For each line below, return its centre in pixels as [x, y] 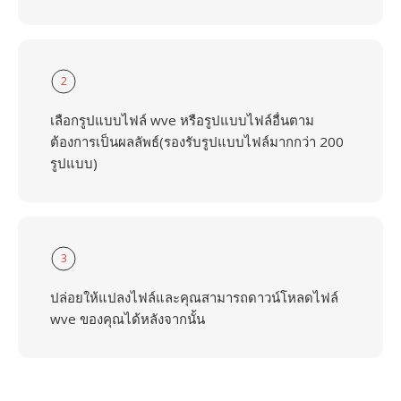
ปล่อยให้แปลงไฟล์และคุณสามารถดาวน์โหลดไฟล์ [194, 297]
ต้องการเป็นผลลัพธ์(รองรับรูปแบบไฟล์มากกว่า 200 [197, 141]
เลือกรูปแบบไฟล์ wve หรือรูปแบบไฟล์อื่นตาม [182, 120]
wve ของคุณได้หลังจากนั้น [128, 319]
